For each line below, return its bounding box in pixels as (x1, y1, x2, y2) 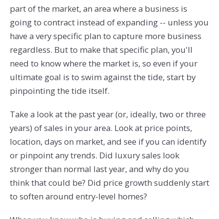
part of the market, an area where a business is (9, 3, 187, 15)
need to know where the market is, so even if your (9, 58, 197, 69)
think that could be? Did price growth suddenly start (9, 177, 209, 189)
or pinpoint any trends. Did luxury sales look (9, 150, 179, 161)
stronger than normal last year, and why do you (9, 163, 189, 175)
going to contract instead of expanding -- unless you (9, 17, 209, 28)
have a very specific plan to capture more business (9, 30, 201, 42)
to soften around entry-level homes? (9, 191, 147, 202)
